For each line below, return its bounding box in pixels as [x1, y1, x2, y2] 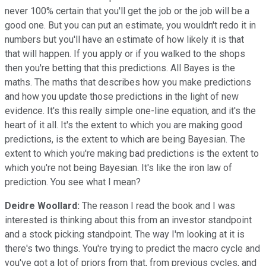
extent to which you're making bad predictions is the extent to [5, 147, 259, 159]
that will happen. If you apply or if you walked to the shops [5, 47, 245, 59]
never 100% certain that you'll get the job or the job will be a [5, 5, 249, 17]
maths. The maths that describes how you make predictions [5, 76, 251, 88]
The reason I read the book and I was [80, 199, 235, 211]
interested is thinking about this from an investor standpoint [5, 214, 252, 226]
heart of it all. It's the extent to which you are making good [5, 119, 242, 131]
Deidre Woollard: [5, 199, 80, 211]
